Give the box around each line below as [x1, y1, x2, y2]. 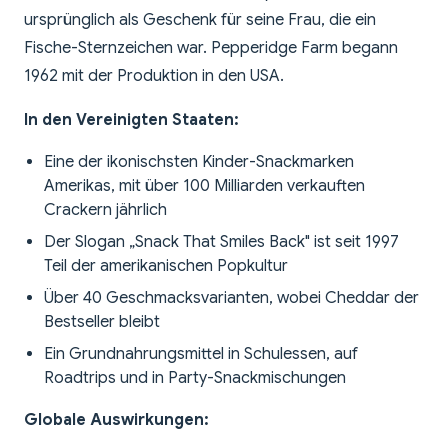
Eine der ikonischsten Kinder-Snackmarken [44, 152, 354, 173]
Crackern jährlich [44, 200, 167, 221]
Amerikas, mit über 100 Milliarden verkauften [44, 176, 365, 197]
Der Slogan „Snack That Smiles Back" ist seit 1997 [44, 232, 399, 253]
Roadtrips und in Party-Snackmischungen [44, 368, 346, 389]
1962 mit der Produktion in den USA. [24, 66, 284, 87]
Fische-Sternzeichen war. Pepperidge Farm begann [24, 38, 398, 59]
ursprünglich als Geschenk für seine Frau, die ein [24, 10, 376, 31]
